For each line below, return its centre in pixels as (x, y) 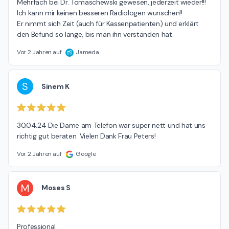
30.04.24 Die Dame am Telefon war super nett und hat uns (111, 125)
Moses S (56, 188)
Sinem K (55, 86)
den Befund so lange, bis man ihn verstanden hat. (95, 35)
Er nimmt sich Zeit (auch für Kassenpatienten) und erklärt (108, 24)
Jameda (87, 52)
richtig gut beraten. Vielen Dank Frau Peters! (86, 136)
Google (86, 154)
